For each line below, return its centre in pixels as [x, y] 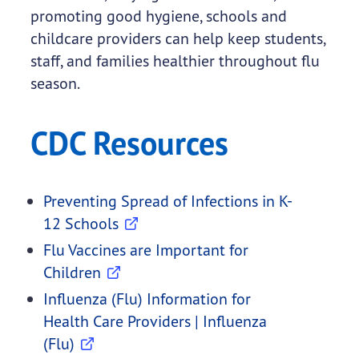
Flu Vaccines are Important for [145, 250]
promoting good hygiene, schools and [158, 16]
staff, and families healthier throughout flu [175, 61]
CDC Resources [129, 143]
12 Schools [81, 224]
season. [56, 83]
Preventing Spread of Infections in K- [167, 201]
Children [72, 272]
